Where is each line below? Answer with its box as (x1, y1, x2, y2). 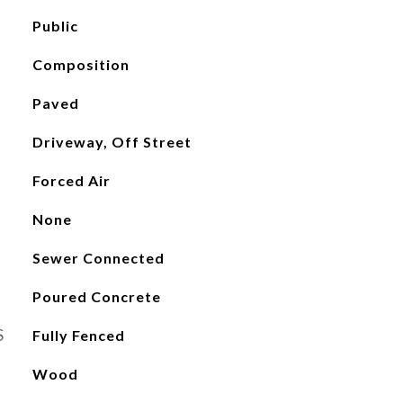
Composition (31, 56, 130, 73)
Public (31, 17, 78, 34)
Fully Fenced (31, 327, 125, 344)
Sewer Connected (31, 249, 165, 266)
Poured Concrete (31, 288, 161, 305)
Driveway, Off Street (31, 133, 192, 150)
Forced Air (31, 172, 111, 189)
